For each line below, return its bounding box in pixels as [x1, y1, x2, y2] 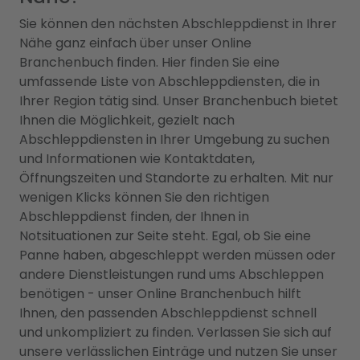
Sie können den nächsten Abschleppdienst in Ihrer [19, 14, 337, 34]
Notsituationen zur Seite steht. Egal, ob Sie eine [19, 227, 311, 246]
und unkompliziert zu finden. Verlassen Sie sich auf [19, 323, 332, 342]
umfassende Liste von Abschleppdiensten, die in [19, 72, 320, 92]
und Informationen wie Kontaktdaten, [19, 149, 255, 169]
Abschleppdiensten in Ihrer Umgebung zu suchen [19, 130, 329, 149]
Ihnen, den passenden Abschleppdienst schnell [19, 304, 317, 323]
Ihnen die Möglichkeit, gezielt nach [19, 111, 235, 130]
